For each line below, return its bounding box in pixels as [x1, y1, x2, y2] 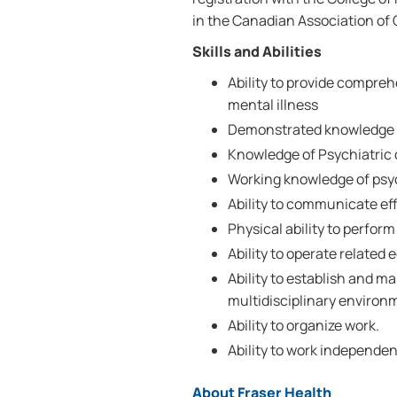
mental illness [228, 95, 318, 114]
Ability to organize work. [228, 315, 379, 335]
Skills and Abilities [192, 42, 322, 61]
